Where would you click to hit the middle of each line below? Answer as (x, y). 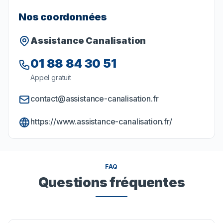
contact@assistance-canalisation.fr (95, 99)
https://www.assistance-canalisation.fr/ (101, 122)
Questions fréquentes (111, 182)
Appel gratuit (51, 78)
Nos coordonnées (63, 17)
